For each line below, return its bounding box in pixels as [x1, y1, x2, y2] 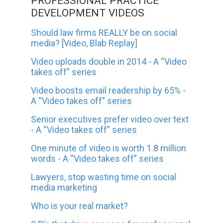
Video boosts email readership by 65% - [31, 85, 186, 96]
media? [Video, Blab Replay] [31, 37, 138, 48]
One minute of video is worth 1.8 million [31, 142, 187, 153]
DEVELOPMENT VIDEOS [31, 6, 145, 19]
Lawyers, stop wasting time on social [31, 171, 177, 182]
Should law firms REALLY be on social [31, 27, 178, 38]
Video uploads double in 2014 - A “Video [31, 56, 187, 67]
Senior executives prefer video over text [31, 113, 189, 124]
